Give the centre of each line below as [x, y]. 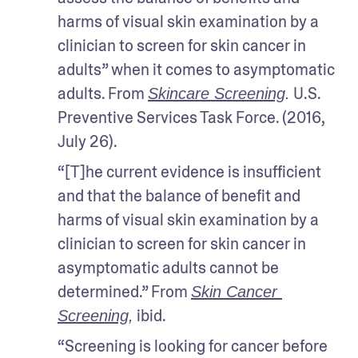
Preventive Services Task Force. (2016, [191, 118]
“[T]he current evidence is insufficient [189, 172]
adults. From [103, 94]
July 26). [88, 142]
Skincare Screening [217, 94]
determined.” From [124, 292]
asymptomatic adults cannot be [168, 268]
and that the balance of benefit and [179, 196]
